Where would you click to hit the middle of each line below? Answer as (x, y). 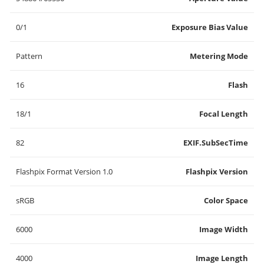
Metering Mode (219, 56)
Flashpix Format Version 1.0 (64, 171)
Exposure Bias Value (210, 27)
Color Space (226, 200)
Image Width (224, 229)
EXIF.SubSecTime (216, 143)
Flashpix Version (217, 171)
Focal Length (224, 114)
